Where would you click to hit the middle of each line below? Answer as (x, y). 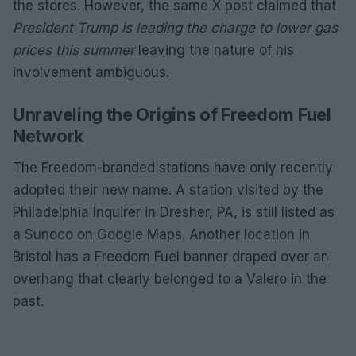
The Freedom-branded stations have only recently (173, 168)
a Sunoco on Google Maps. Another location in (161, 234)
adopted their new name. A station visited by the (168, 190)
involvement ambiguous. (91, 72)
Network (48, 136)
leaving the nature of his (214, 50)
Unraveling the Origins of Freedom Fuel (172, 114)
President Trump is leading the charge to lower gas (175, 28)
